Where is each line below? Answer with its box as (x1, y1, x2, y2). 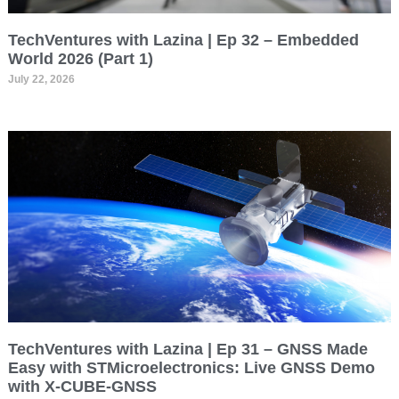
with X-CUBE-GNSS (7, 378, 157, 396)
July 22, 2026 (7, 73, 75, 86)
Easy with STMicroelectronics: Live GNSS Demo (7, 359, 375, 378)
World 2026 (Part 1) (7, 50, 153, 69)
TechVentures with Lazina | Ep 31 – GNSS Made (7, 340, 368, 359)
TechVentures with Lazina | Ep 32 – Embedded (7, 31, 359, 50)
